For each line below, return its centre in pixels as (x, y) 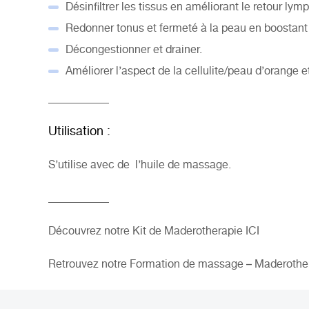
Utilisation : (79, 132)
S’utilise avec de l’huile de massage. (140, 166)
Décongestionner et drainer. (134, 50)
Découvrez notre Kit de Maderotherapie (147, 232)
